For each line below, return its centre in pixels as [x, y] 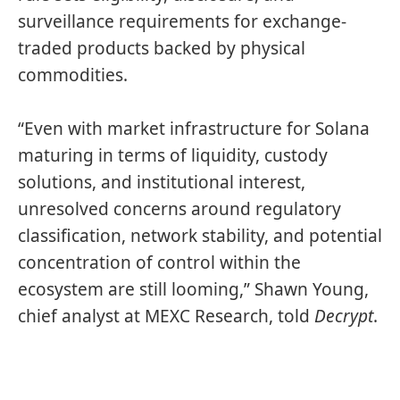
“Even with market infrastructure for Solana [194, 128]
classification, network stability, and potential [200, 235]
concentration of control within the [159, 262]
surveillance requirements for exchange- [182, 22]
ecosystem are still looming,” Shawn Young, [193, 289]
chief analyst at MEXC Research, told [166, 316]
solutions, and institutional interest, [162, 182]
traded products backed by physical [162, 49]
